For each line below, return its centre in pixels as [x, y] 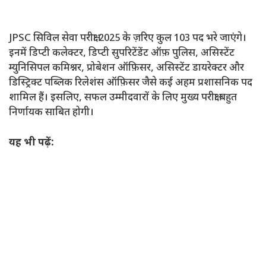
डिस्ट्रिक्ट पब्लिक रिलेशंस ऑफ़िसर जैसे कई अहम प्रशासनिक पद [131, 83]
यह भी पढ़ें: [33, 143]
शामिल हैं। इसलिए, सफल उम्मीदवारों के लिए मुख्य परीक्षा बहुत [123, 98]
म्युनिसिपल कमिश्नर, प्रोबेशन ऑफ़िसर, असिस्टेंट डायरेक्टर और [126, 69]
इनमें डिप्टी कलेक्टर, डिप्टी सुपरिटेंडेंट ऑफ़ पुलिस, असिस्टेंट [122, 54]
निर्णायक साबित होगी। [51, 113]
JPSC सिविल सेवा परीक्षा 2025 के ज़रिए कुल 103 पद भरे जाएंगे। [128, 39]
